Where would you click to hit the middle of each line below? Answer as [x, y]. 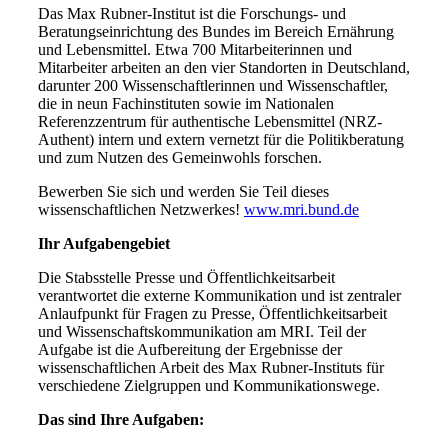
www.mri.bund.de [301, 209]
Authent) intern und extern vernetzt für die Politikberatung [220, 139]
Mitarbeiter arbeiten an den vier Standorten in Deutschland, [223, 67]
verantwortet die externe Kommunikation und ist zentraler [219, 295]
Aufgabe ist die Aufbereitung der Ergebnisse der [189, 349]
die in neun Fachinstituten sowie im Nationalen [185, 103]
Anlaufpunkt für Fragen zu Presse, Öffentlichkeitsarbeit [212, 313]
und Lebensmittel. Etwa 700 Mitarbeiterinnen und [194, 49]
